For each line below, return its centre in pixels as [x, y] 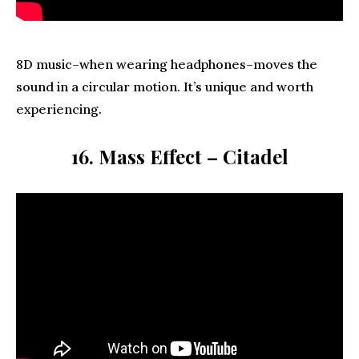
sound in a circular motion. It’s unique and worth [165, 87]
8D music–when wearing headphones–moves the [167, 64]
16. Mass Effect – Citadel [179, 156]
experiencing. [59, 109]
